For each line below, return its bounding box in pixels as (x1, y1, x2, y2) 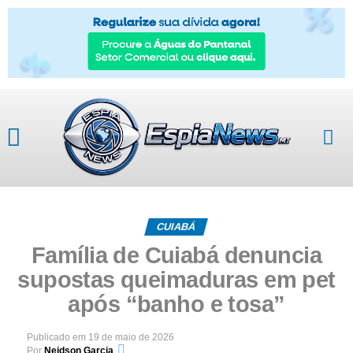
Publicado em (26, 331, 86, 343)
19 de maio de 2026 (87, 331, 174, 343)
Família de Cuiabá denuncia (31, 242, 321, 268)
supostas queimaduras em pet (17, 266, 336, 292)
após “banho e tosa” (68, 291, 285, 317)
